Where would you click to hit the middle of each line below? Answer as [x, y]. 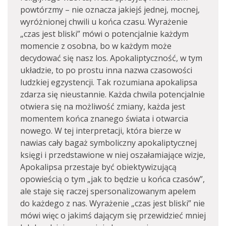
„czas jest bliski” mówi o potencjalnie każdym [104, 34]
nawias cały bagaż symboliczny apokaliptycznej [108, 143]
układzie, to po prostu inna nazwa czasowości [106, 70]
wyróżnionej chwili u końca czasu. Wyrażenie [104, 22]
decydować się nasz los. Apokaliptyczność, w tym [111, 58]
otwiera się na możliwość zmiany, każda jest [103, 106]
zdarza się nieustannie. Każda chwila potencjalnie [112, 94]
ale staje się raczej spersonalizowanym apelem [108, 191]
